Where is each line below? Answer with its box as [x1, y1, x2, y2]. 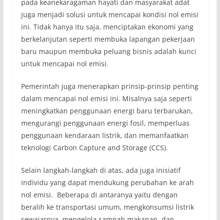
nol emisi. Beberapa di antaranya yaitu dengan [21, 190, 178, 200]
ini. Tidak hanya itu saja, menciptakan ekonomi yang [21, 22, 193, 32]
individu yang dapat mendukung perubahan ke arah [21, 178, 194, 188]
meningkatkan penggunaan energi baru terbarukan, [21, 106, 193, 116]
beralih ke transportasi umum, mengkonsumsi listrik [21, 202, 194, 212]
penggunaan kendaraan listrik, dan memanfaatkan [21, 131, 189, 140]
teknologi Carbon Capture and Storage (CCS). [21, 143, 168, 153]
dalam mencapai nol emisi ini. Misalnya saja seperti [21, 94, 192, 104]
